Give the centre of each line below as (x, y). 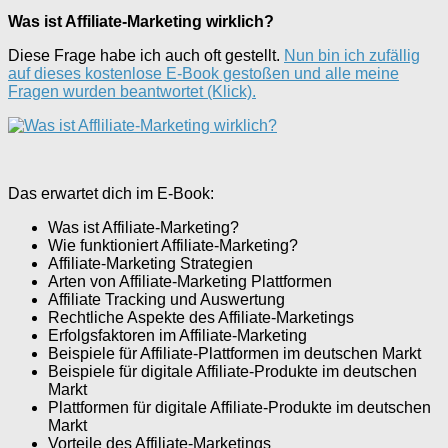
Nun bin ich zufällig (352, 55)
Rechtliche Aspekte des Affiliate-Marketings (201, 317)
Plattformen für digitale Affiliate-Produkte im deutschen (239, 407)
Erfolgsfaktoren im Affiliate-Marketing (177, 335)
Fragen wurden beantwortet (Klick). (132, 91)
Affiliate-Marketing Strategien (150, 263)
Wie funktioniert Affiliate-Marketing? (173, 245)
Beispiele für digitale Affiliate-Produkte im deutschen (232, 371)
